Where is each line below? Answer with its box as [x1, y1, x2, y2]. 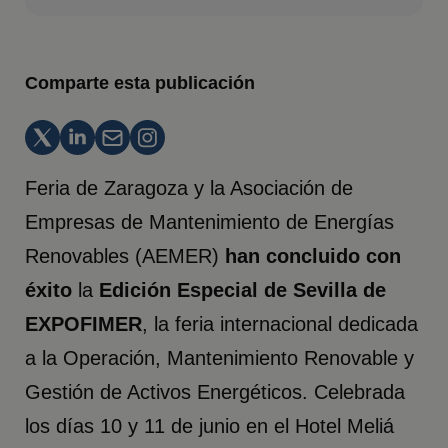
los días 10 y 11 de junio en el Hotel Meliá [25, 414, 395, 437]
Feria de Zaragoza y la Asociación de [25, 176, 354, 199]
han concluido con [225, 244, 402, 267]
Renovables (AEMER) [25, 244, 226, 267]
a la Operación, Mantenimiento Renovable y [25, 346, 415, 369]
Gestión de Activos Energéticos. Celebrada [25, 380, 406, 403]
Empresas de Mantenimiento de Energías [25, 210, 395, 233]
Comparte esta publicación [25, 72, 256, 93]
